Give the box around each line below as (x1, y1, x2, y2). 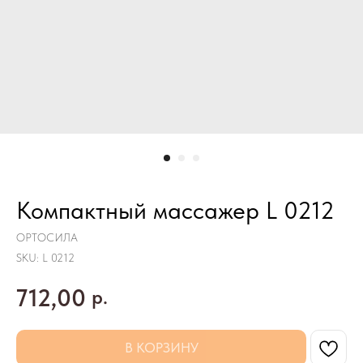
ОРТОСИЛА (16, 231, 78, 244)
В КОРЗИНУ (124, 340, 199, 356)
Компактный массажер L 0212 (16, 195, 335, 224)
